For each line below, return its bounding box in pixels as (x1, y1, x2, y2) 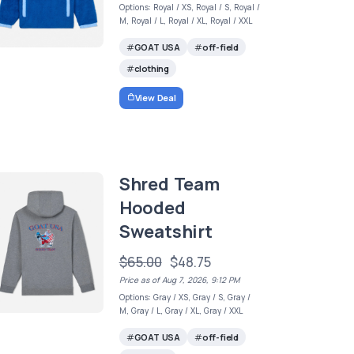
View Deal (134, 91, 176, 104)
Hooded (119, 195, 186, 220)
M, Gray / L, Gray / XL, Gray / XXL (119, 304, 243, 316)
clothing (134, 62, 169, 75)
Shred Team (119, 171, 220, 196)
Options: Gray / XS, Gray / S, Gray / (119, 291, 250, 303)
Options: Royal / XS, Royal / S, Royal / (119, 2, 260, 13)
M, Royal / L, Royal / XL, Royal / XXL (119, 15, 252, 26)
